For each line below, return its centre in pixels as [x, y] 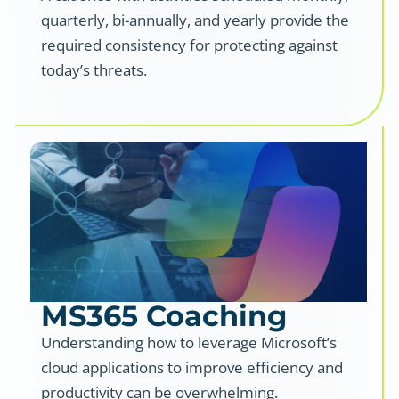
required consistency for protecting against [189, 45]
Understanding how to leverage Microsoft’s [189, 342]
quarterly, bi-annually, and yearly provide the [195, 20]
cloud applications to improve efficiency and [192, 367]
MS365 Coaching [164, 315]
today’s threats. [94, 70]
